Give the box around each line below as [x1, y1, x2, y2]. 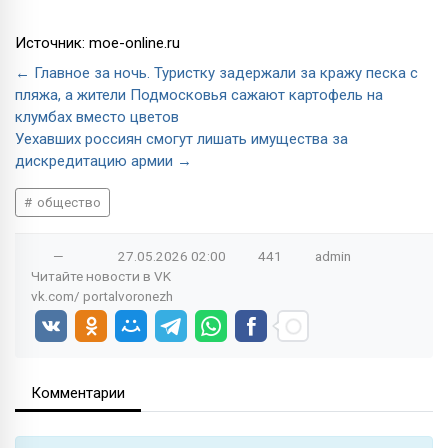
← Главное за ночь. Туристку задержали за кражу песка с [15, 63, 418, 82]
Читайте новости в [31, 267, 154, 284]
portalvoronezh [83, 287, 173, 304]
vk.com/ [31, 287, 83, 304]
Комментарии [31, 383, 125, 402]
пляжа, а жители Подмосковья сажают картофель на [15, 85, 383, 104]
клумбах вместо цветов [15, 107, 179, 126]
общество [33, 194, 101, 210]
